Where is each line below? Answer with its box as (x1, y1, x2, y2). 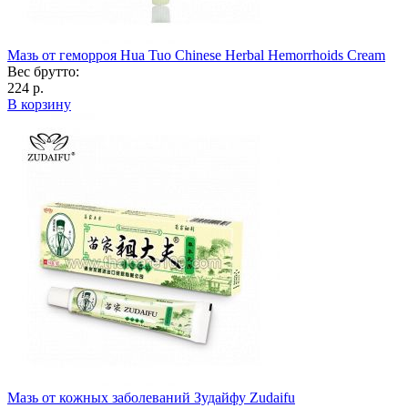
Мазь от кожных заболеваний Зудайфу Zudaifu (7, 389, 295, 405)
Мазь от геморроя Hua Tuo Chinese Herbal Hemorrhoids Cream (7, 46, 385, 63)
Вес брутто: (7, 63, 79, 79)
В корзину (7, 96, 71, 112)
